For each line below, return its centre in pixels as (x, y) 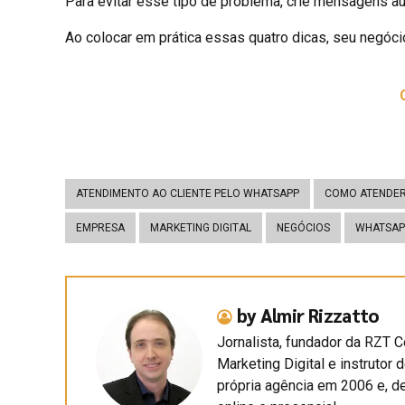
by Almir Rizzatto (307, 315)
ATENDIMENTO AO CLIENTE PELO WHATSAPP (188, 194)
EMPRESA (100, 227)
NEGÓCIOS (303, 227)
